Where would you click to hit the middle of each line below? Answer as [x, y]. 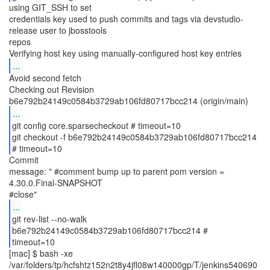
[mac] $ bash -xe [41, 253]
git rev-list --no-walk [49, 219]
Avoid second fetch [45, 78]
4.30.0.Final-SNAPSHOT [56, 183]
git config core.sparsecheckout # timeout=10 [96, 125]
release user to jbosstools [58, 30]
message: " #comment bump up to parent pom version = [117, 171]
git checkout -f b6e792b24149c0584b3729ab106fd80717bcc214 [134, 137]
